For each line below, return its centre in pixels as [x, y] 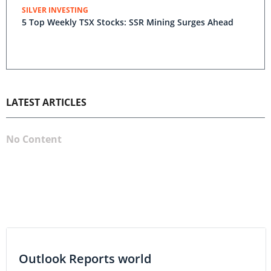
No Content [34, 139]
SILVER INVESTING [55, 10]
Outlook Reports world [85, 259]
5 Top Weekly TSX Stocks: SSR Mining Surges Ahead [128, 22]
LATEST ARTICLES [46, 102]
